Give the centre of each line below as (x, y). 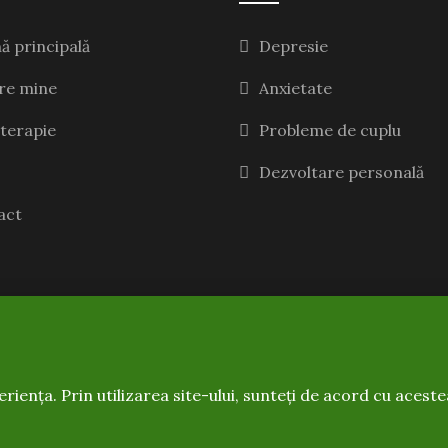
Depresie (293, 46)
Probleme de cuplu (330, 130)
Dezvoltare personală (341, 172)
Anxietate (295, 88)
